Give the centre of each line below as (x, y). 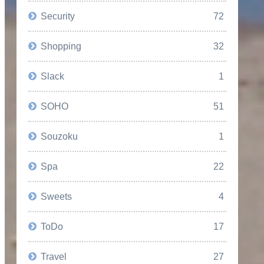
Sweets (57, 196)
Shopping (61, 46)
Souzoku (60, 136)
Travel (54, 256)
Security (58, 16)
